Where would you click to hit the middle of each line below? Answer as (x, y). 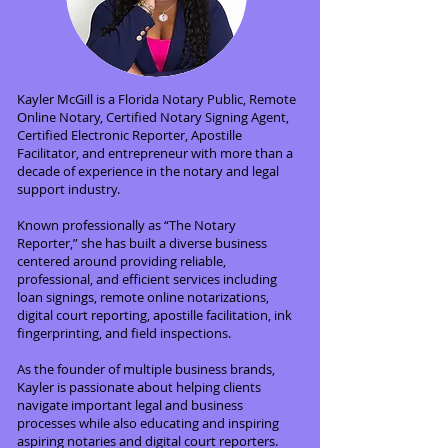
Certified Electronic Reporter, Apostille (129, 134)
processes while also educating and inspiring (148, 422)
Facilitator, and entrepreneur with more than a (155, 152)
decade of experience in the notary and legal (148, 170)
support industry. (68, 188)
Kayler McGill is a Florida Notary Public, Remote (156, 98)
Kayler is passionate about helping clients (139, 386)
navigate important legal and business (130, 404)
